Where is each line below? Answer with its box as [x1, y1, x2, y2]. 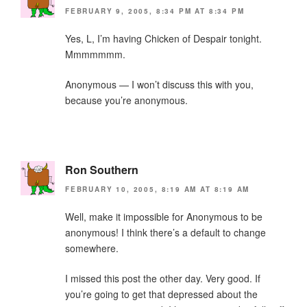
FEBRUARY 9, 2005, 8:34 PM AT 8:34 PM [65, 6, 245, 16]
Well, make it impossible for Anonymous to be [65, 209, 262, 223]
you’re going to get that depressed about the [65, 286, 258, 301]
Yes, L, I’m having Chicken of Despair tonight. [65, 32, 262, 46]
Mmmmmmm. [65, 47, 125, 62]
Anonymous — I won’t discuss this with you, [65, 77, 254, 92]
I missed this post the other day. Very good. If [65, 271, 260, 285]
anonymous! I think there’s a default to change [65, 225, 266, 239]
